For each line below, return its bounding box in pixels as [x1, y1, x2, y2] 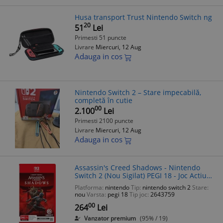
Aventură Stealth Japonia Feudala [75, 178, 186, 188]
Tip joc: [129, 190, 149, 199]
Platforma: [75, 183, 104, 192]
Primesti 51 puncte [75, 33, 126, 42]
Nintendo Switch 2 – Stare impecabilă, [75, 87, 201, 97]
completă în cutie [75, 95, 132, 105]
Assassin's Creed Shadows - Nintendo [75, 162, 200, 172]
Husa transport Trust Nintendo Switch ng [75, 12, 212, 22]
